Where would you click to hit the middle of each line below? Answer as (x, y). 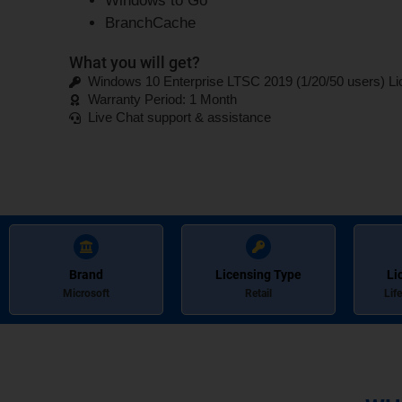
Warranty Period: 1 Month (163, 100)
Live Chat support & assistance (180, 118)
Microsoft (86, 294)
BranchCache (151, 23)
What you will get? (135, 63)
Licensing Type (258, 275)
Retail (258, 294)
